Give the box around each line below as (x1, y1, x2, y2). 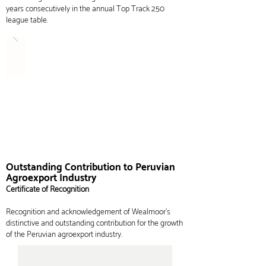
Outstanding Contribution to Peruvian (6, 159, 175, 176)
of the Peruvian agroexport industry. (6, 228, 122, 242)
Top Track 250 (116, 2, 164, 16)
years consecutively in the (6, 2, 92, 16)
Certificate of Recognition (6, 183, 89, 197)
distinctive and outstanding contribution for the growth (6, 217, 183, 230)
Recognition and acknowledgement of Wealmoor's (6, 205, 170, 219)
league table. (6, 14, 48, 27)
